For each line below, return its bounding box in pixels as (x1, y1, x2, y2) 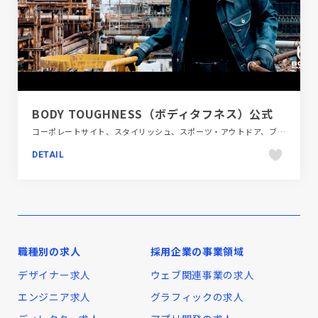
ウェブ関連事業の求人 (150, 268, 255, 283)
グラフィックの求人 (150, 290, 244, 305)
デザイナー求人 (18, 268, 91, 283)
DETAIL (32, 150, 65, 160)
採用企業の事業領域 (150, 244, 244, 259)
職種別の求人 (18, 244, 81, 259)
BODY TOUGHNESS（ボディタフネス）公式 (32, 105, 273, 123)
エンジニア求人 (18, 290, 91, 305)
